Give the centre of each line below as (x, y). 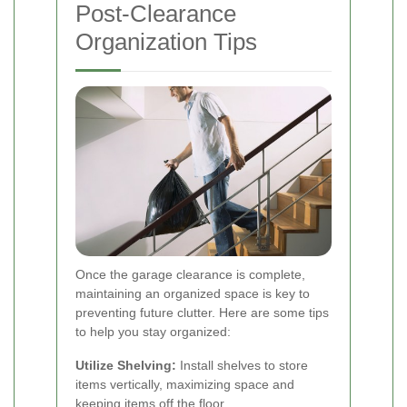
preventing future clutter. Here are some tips (202, 313)
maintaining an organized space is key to (193, 294)
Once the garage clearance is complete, (190, 275)
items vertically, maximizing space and (185, 385)
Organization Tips (166, 42)
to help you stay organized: (153, 332)
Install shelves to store (242, 366)
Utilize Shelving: (126, 366)
